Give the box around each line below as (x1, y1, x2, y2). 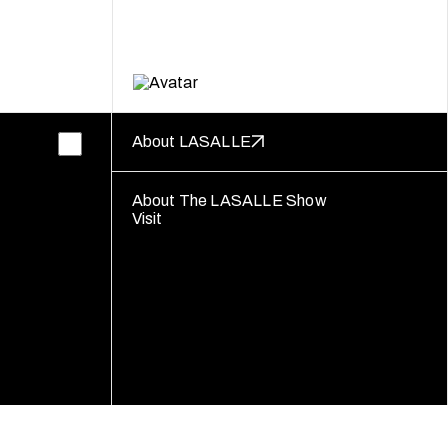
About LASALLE (131, 132, 252, 150)
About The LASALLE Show (131, 191, 327, 209)
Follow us (131, 410, 199, 428)
